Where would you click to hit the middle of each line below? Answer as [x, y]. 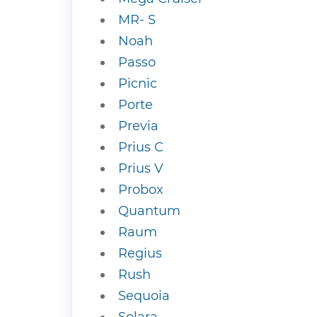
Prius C [141, 147]
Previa [138, 126]
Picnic [138, 83]
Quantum [149, 211]
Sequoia [144, 296]
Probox [141, 190]
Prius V [141, 168]
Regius [140, 253]
